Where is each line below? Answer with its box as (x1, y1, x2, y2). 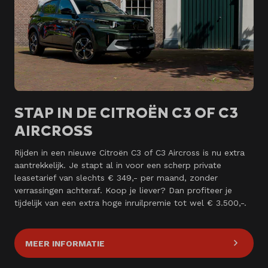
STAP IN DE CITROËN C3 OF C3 (14, 103, 238, 121)
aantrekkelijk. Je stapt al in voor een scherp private (14, 160, 221, 170)
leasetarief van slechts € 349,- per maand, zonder (14, 172, 218, 182)
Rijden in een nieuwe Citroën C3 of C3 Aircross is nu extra (14, 147, 245, 157)
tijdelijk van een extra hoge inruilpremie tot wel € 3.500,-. (14, 197, 246, 208)
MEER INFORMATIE (25, 238, 105, 248)
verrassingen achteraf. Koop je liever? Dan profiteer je (14, 185, 232, 195)
